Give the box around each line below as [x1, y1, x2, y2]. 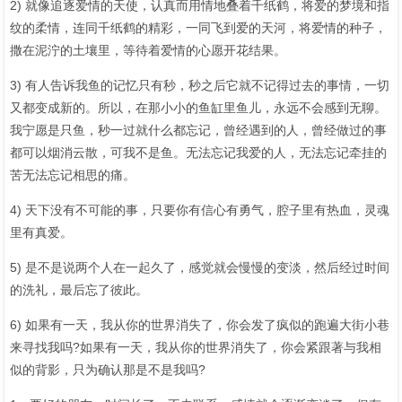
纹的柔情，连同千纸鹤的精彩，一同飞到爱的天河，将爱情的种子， [10, 20, 387, 35]
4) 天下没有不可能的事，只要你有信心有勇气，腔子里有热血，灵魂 [10, 202, 389, 217]
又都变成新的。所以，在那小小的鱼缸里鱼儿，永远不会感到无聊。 [10, 100, 387, 115]
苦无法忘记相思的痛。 [10, 167, 135, 182]
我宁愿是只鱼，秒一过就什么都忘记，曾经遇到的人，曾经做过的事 [10, 122, 387, 137]
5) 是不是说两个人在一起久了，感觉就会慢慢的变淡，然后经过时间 [10, 259, 389, 275]
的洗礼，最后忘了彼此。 [10, 282, 148, 297]
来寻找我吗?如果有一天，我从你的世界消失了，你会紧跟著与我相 [10, 339, 381, 354]
